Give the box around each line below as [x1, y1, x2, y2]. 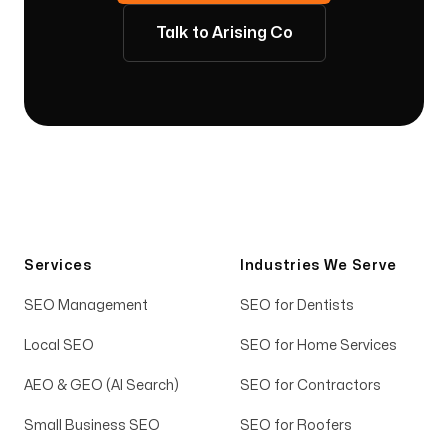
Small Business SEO [24, 419, 160, 432]
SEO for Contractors [240, 379, 381, 392]
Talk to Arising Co [155, 25, 293, 41]
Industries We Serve [240, 259, 397, 272]
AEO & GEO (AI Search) [24, 379, 179, 392]
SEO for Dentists [240, 299, 354, 312]
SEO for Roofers [240, 419, 352, 432]
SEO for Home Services [240, 339, 397, 352]
